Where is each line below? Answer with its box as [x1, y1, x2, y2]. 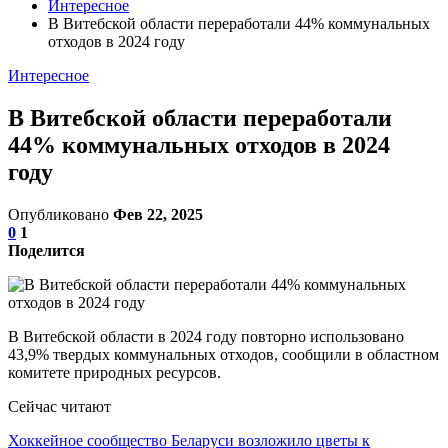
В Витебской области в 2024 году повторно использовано [8, 327, 404, 345]
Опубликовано [8, 205, 113, 223]
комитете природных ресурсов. [8, 363, 221, 381]
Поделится [8, 241, 85, 259]
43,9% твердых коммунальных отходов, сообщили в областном [8, 345, 439, 363]
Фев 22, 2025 [113, 205, 203, 223]
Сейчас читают [8, 397, 111, 415]
